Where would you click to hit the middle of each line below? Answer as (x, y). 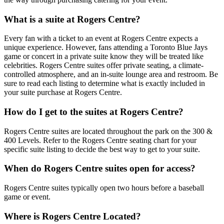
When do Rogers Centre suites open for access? (100, 168)
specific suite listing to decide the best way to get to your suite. (102, 149)
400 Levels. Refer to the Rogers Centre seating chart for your (100, 140)
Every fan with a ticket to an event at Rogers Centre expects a (101, 38)
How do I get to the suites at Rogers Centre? (94, 112)
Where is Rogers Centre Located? (72, 216)
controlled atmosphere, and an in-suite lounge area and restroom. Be (111, 74)
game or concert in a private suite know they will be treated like (104, 56)
